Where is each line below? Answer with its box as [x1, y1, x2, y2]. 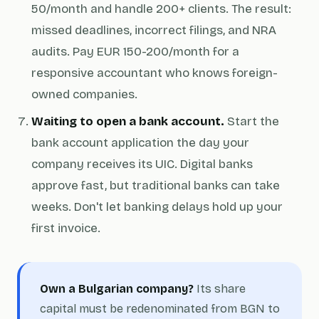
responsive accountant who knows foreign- [31, 66, 278, 80]
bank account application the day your [31, 135, 249, 150]
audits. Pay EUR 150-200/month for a [31, 44, 239, 59]
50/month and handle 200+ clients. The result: [31, 1, 291, 16]
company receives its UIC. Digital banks [31, 157, 253, 172]
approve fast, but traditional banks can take [31, 178, 280, 193]
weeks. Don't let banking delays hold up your [31, 199, 283, 214]
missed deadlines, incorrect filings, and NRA [31, 23, 276, 38]
